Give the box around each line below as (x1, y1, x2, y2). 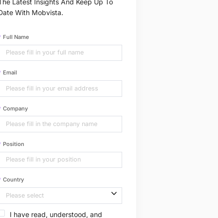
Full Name (2, 33, 29, 40)
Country (2, 176, 24, 183)
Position (2, 140, 24, 147)
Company (2, 105, 28, 112)
